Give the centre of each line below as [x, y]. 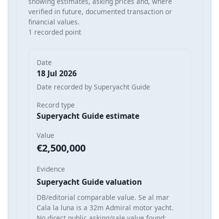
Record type [56, 105]
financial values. [54, 22]
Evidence [51, 169]
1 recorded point [55, 32]
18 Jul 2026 [57, 74]
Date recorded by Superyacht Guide [93, 87]
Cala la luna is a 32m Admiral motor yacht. [105, 208]
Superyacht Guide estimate [88, 116]
